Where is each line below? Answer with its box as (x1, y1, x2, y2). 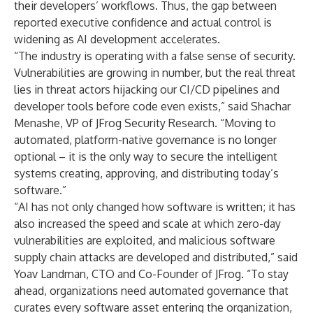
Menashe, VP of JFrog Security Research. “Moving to (14, 116, 276, 130)
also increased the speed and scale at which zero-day (14, 217, 281, 231)
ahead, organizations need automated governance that (14, 284, 289, 298)
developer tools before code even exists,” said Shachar (14, 99, 291, 113)
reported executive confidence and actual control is (14, 15, 272, 29)
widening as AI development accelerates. (14, 32, 220, 46)
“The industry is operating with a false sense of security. (14, 49, 296, 63)
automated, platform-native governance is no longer (14, 133, 277, 147)
